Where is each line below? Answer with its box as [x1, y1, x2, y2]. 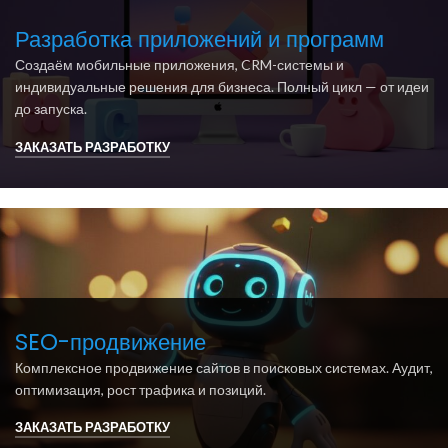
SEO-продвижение [15, 325, 206, 358]
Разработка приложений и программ [15, 23, 384, 56]
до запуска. [15, 100, 87, 118]
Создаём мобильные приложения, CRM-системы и [15, 56, 344, 74]
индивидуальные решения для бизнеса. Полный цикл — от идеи [15, 78, 429, 96]
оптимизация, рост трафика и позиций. [15, 380, 266, 398]
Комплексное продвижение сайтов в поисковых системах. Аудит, [15, 358, 433, 376]
